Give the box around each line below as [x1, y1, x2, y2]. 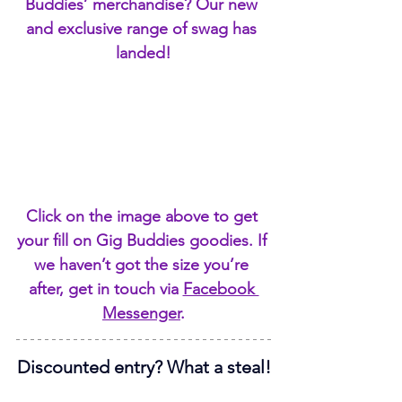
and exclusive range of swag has [26, 18, 261, 39]
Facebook [182, 278, 259, 299]
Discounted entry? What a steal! [16, 355, 271, 378]
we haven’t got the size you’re [34, 254, 253, 275]
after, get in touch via [28, 278, 183, 299]
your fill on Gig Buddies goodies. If [16, 230, 271, 250]
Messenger [102, 302, 180, 323]
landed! [116, 42, 171, 63]
